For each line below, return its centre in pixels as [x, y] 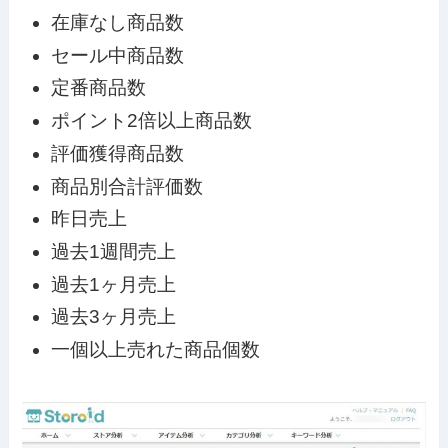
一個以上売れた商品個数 [155, 350]
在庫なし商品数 [117, 22]
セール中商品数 [117, 55]
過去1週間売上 [113, 251]
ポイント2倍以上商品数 [151, 121]
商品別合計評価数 [126, 186]
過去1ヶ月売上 [113, 284]
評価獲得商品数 [117, 153]
